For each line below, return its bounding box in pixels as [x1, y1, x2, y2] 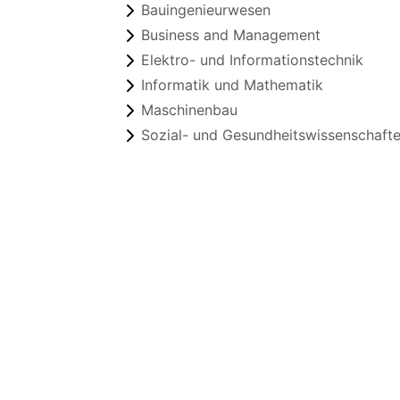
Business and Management [141, 26, 321, 44]
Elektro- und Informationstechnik [141, 51, 363, 69]
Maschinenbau [141, 101, 237, 119]
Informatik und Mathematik [141, 76, 323, 94]
